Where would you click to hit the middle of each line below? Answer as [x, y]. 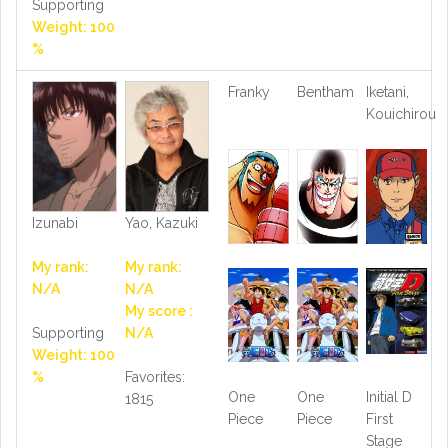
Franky [249, 91]
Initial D [388, 397]
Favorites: [154, 377]
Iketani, [387, 91]
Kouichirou [400, 113]
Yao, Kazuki [161, 223]
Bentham [325, 91]
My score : [158, 311]
